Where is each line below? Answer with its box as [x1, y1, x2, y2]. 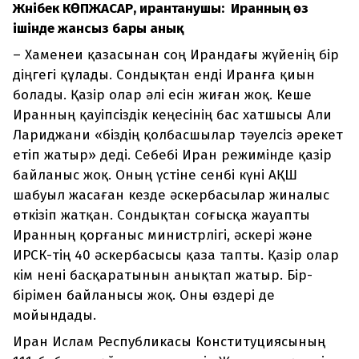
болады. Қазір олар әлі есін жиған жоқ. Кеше [13, 86, 312, 103]
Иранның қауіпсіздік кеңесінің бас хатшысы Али [13, 106, 332, 123]
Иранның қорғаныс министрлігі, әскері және [13, 226, 313, 244]
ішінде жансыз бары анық [13, 19, 184, 37]
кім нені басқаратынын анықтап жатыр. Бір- [13, 266, 313, 284]
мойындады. [13, 306, 100, 324]
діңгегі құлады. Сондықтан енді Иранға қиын [13, 66, 315, 83]
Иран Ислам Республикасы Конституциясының [13, 333, 325, 350]
